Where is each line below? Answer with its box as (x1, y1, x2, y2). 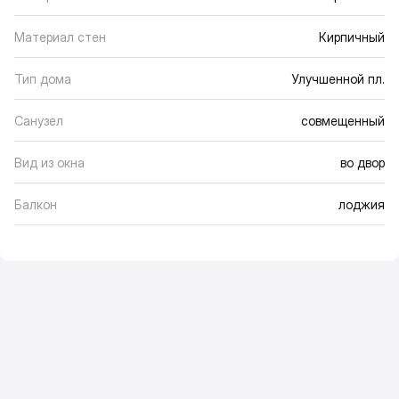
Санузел (14, 112, 63, 128)
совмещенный (301, 112, 385, 128)
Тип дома (14, 70, 71, 86)
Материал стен (14, 28, 106, 45)
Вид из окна (14, 154, 85, 170)
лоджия (338, 196, 385, 212)
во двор (340, 154, 385, 170)
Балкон (14, 196, 57, 212)
